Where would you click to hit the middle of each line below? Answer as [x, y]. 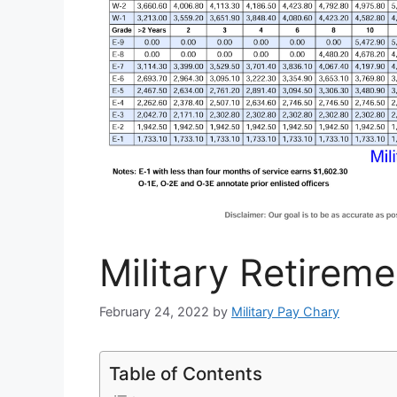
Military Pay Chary [285, 311]
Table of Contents [186, 373]
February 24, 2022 [154, 311]
